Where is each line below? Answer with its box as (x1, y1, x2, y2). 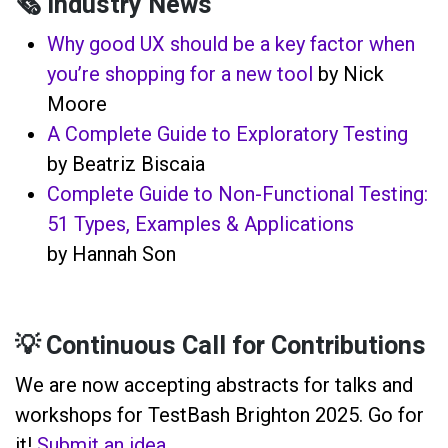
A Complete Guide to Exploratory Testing (47, 121, 408, 146)
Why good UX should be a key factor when (47, 31, 415, 56)
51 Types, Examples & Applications (47, 211, 354, 236)
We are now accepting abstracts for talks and (15, 372, 413, 397)
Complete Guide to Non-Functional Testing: (47, 181, 428, 206)
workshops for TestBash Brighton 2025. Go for (15, 402, 424, 427)
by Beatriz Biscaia (47, 151, 205, 176)
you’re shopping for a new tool (47, 61, 313, 86)
